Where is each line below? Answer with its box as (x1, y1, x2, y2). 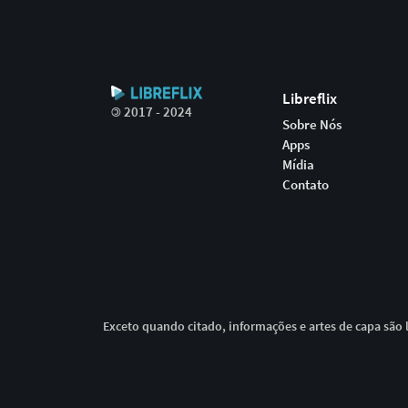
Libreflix (282, 87, 338, 108)
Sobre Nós (282, 116, 342, 133)
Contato (282, 176, 330, 193)
